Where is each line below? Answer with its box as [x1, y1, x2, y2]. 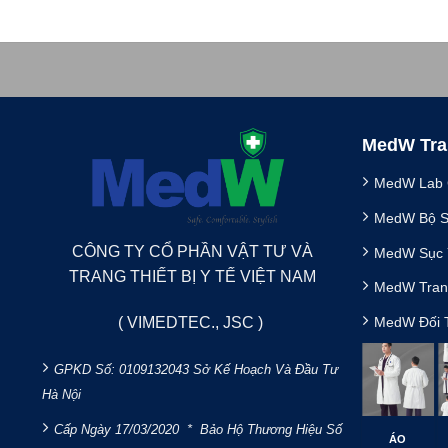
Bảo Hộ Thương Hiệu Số [199, 421, 342, 437]
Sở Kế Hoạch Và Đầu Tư [192, 361, 338, 377]
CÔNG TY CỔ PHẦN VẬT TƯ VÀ [71, 243, 313, 261]
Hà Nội [41, 386, 81, 402]
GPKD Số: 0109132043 [53, 361, 193, 377]
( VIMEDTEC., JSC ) [117, 314, 267, 332]
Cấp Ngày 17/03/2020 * [53, 421, 200, 437]
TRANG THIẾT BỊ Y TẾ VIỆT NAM [68, 268, 316, 286]
